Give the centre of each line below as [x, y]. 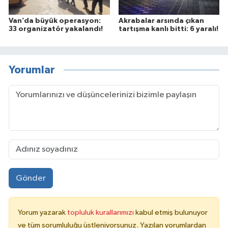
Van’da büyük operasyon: [55, 21]
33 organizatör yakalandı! [56, 29]
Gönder [31, 178]
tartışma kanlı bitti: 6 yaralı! [168, 29]
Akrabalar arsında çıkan [161, 21]
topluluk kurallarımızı [101, 213]
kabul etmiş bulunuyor [172, 213]
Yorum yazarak [42, 213]
